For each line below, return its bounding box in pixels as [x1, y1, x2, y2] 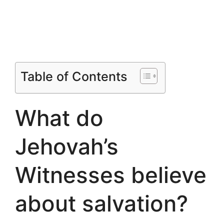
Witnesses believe [15, 161, 206, 188]
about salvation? [15, 189, 188, 217]
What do [15, 104, 103, 131]
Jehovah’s [15, 132, 118, 160]
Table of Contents [20, 68, 127, 84]
